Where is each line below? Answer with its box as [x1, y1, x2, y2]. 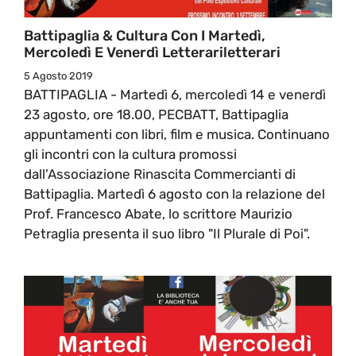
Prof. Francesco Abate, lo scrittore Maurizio [24, 205, 292, 222]
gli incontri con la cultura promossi [24, 145, 237, 162]
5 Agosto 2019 [24, 69, 93, 82]
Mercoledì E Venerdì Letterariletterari [24, 43, 281, 61]
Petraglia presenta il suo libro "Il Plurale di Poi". [24, 225, 310, 242]
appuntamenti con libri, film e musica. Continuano [24, 126, 330, 142]
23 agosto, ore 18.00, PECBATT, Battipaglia [24, 106, 288, 122]
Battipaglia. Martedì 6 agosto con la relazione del [24, 185, 325, 202]
